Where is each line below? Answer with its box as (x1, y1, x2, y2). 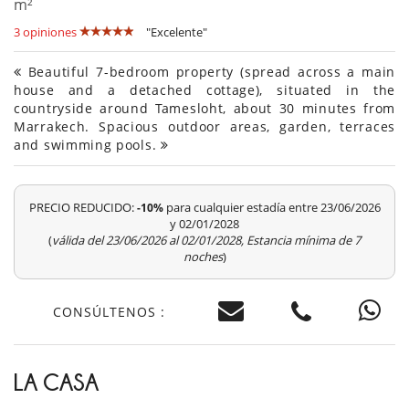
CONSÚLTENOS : (53, 302, 165, 320)
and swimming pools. (14, 136, 161, 154)
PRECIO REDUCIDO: (28, 199, 137, 216)
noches (183, 248, 223, 266)
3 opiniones (14, 24, 77, 41)
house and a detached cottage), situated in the (14, 81, 395, 100)
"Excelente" (146, 24, 207, 41)
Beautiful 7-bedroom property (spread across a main (21, 63, 395, 81)
